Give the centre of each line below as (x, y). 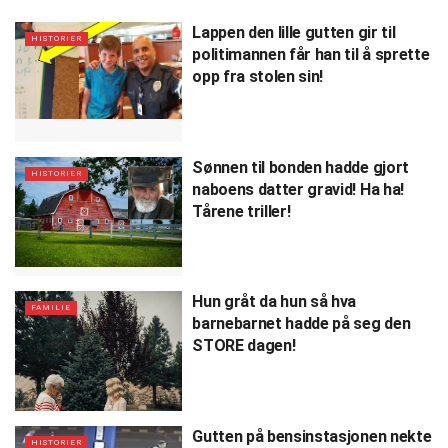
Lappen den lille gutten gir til (294, 32)
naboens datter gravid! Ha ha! (298, 189)
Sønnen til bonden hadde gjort (300, 167)
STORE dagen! (244, 346)
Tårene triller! (241, 211)
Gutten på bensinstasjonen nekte (312, 436)
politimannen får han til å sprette (311, 54)
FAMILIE (51, 308)
